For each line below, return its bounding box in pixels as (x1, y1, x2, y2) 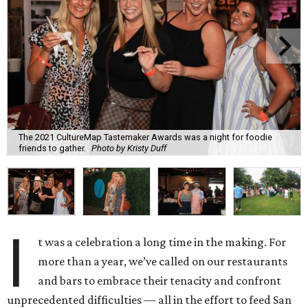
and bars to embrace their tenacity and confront (38, 274, 282, 288)
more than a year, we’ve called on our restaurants (38, 254, 288, 269)
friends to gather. (19, 143, 86, 154)
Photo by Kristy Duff (91, 143, 166, 154)
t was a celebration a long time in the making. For (38, 235, 287, 250)
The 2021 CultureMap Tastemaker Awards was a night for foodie (19, 132, 272, 143)
